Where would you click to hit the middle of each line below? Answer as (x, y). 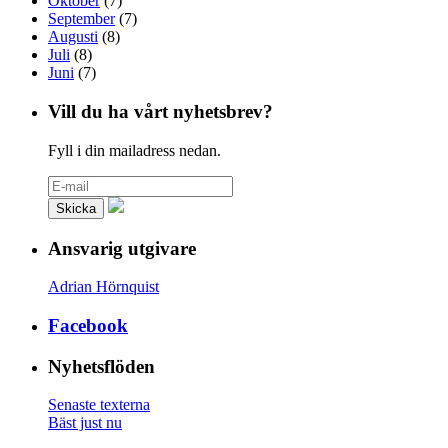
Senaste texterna (99, 405)
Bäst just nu (85, 423)
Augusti (73, 37)
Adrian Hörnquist (103, 287)
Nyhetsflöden (101, 366)
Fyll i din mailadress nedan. (134, 150)
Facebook (88, 325)
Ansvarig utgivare (122, 248)
